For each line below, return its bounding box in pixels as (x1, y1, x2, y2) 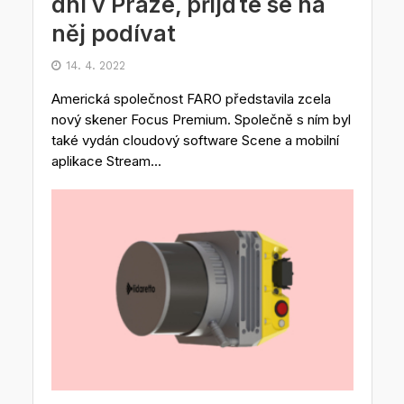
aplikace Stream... (50, 151, 161, 170)
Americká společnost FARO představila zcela (50, 89, 331, 107)
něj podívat (50, 19, 176, 47)
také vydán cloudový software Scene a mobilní (50, 131, 339, 149)
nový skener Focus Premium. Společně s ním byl (50, 110, 351, 128)
